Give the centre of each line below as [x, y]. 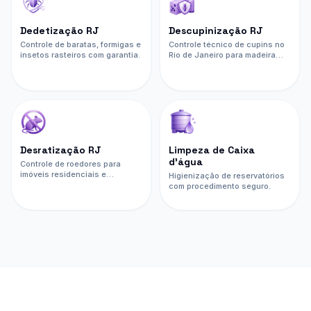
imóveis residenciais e [63, 174]
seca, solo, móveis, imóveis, [222, 65]
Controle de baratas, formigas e [81, 44]
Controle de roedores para [70, 163]
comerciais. [42, 184]
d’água [186, 161]
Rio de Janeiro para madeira [222, 54]
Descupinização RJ [216, 30]
